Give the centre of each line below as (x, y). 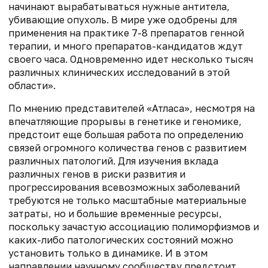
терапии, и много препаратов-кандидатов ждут (126, 46)
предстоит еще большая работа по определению (126, 134)
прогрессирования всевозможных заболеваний (124, 187)
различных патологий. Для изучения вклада (113, 161)
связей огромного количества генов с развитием (127, 147)
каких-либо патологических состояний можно (121, 240)
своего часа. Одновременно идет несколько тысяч (131, 59)
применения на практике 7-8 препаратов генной (126, 33)
